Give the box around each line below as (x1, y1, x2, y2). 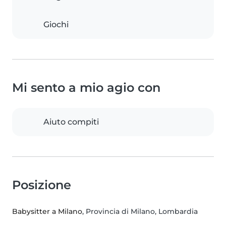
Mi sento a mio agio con (12, 80, 160, 95)
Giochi (43, 20, 69, 30)
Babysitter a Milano (12, 207, 82, 216)
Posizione (12, 178, 71, 193)
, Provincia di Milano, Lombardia (82, 207, 198, 216)
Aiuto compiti (43, 117, 99, 127)
